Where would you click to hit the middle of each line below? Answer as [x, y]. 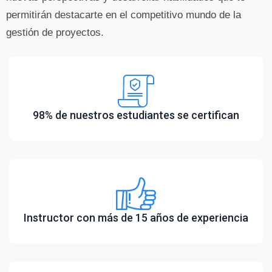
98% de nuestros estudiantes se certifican [136, 115]
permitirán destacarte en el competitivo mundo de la [124, 15]
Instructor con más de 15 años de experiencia [136, 217]
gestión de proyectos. [55, 32]
